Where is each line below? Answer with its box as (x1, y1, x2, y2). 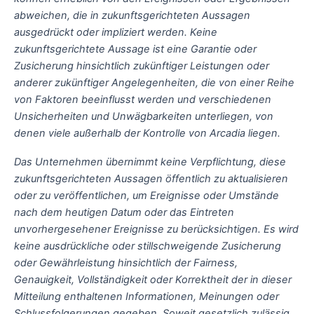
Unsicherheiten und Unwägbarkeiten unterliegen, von (14, 109, 273, 123)
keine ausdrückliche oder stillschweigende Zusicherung (14, 240, 281, 253)
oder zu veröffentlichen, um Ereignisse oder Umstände (14, 189, 279, 203)
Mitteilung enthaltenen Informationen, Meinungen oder (14, 290, 279, 303)
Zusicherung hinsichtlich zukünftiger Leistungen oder (14, 59, 269, 72)
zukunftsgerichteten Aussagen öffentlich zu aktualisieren (14, 172, 288, 186)
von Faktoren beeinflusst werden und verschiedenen (14, 93, 271, 106)
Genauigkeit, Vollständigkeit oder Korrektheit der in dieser (14, 273, 292, 287)
